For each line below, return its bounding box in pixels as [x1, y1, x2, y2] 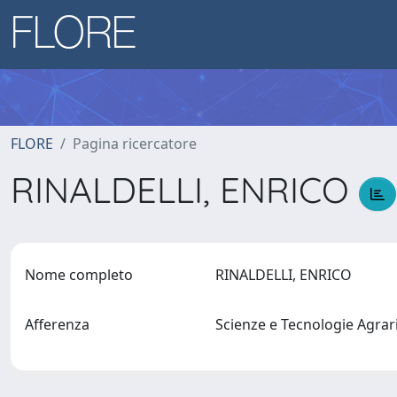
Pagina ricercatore [73, 134, 197, 153]
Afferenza [25, 315, 90, 334]
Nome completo [25, 265, 133, 284]
